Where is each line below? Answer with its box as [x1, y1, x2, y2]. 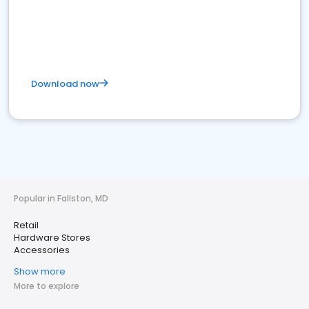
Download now [31, 77, 99, 90]
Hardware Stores [14, 231, 90, 244]
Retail [14, 219, 39, 232]
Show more [14, 265, 66, 278]
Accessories [14, 243, 70, 257]
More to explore [14, 280, 79, 292]
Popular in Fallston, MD [14, 192, 108, 204]
